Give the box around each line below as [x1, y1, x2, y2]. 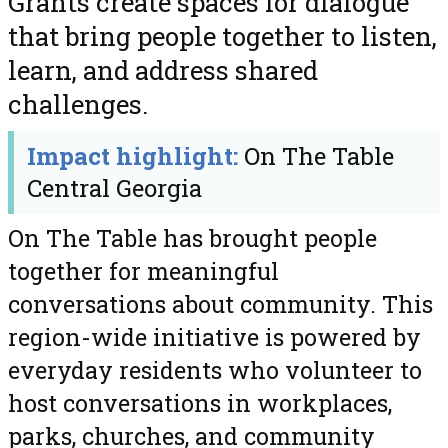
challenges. [8, 87, 148, 122]
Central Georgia [27, 172, 203, 205]
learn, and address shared [8, 53, 318, 88]
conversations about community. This [8, 289, 433, 320]
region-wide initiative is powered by [8, 322, 421, 353]
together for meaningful [8, 256, 279, 287]
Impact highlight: [27, 140, 239, 173]
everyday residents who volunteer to [8, 355, 422, 386]
